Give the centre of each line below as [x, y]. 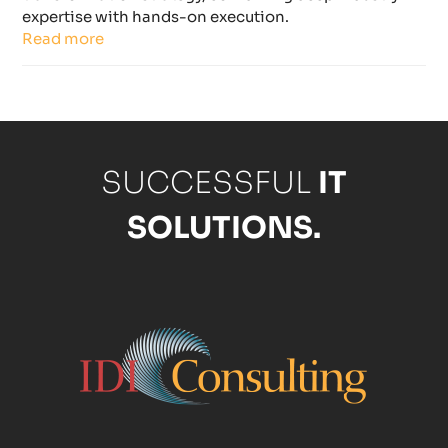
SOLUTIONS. [224, 228]
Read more [63, 39]
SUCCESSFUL [209, 183]
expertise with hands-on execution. [156, 17]
